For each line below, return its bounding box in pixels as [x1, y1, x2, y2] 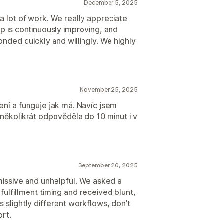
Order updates [68, 12, 123, 23]
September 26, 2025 [78, 161, 137, 169]
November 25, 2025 [80, 85, 137, 93]
